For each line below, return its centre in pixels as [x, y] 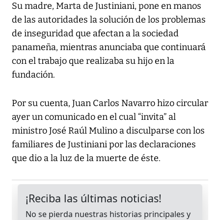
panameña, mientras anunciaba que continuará [109, 47]
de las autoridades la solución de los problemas [109, 20]
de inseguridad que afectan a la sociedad [95, 34]
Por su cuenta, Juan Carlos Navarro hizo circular [110, 103]
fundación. [33, 75]
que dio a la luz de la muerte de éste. [86, 158]
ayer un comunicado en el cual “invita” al [94, 117]
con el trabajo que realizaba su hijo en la [93, 61]
